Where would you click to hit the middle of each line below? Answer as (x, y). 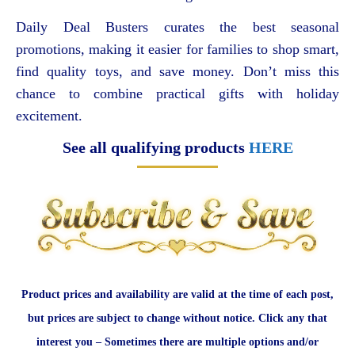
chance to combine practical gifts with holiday (177, 93)
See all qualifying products (155, 147)
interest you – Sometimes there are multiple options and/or (177, 342)
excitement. (49, 115)
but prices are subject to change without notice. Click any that (177, 319)
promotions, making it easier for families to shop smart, (177, 49)
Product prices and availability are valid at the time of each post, (177, 295)
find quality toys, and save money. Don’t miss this (177, 71)
